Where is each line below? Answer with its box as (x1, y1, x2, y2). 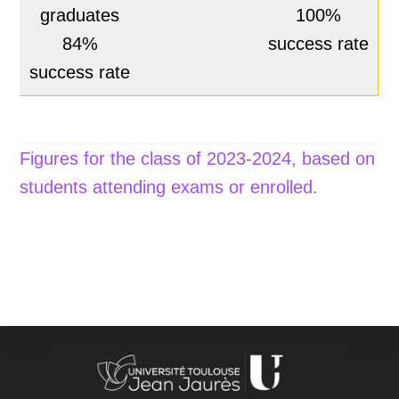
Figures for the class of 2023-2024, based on (20, 148, 376, 168)
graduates (40, 5, 120, 26)
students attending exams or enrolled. (20, 176, 319, 197)
